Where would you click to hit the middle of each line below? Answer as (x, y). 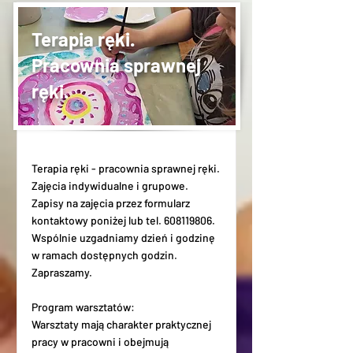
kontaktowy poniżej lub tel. (97, 220)
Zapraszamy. (61, 272)
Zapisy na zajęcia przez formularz (110, 203)
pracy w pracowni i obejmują (100, 342)
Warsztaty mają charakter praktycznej (121, 324)
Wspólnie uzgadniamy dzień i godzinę (123, 238)
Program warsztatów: (83, 307)
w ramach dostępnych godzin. (104, 255)
